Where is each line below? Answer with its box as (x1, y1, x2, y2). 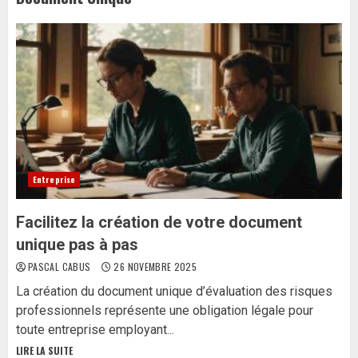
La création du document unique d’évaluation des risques (16, 284, 332, 299)
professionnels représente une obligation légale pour (16, 303, 313, 318)
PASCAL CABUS (28, 260, 93, 273)
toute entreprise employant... (16, 322, 174, 337)
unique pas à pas (16, 235, 138, 254)
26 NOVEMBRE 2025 (111, 260, 197, 273)
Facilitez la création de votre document (16, 213, 302, 232)
